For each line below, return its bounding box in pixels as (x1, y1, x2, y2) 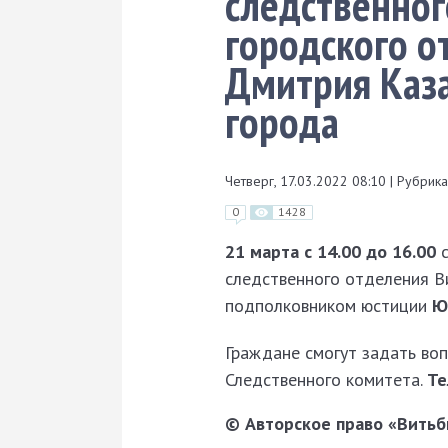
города (225, 92, 339, 150)
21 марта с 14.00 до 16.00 (225, 240, 436, 264)
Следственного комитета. (225, 368, 427, 392)
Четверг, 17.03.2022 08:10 (225, 171, 390, 190)
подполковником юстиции (225, 294, 432, 318)
